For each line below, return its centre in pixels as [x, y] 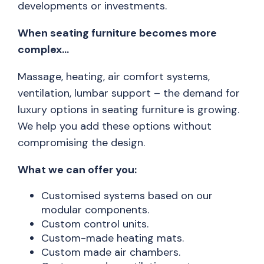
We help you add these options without [115, 126]
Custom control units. [95, 224]
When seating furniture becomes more [117, 33]
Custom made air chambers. [111, 252]
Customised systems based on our [127, 196]
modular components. [95, 210]
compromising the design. [81, 143]
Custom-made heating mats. [113, 238]
